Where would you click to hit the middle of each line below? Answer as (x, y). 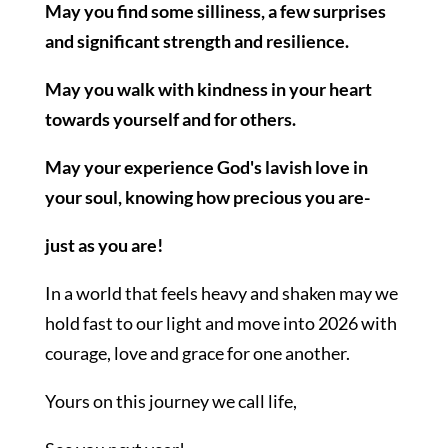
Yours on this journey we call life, (170, 401)
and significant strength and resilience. (198, 41)
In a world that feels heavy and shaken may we (221, 293)
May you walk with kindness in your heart (208, 89)
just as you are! (105, 245)
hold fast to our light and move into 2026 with (220, 323)
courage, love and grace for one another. (197, 353)
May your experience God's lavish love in (206, 167)
